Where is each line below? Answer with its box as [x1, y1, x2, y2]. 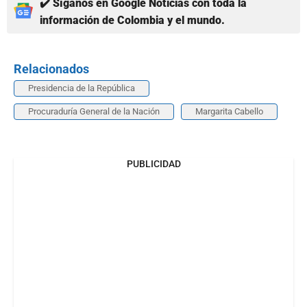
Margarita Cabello [195, 106, 263, 116]
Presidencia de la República [28, 82, 135, 93]
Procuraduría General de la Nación [28, 106, 160, 116]
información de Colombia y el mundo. [40, 13, 225, 27]
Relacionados [14, 61, 89, 76]
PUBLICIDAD [126, 158, 181, 169]
